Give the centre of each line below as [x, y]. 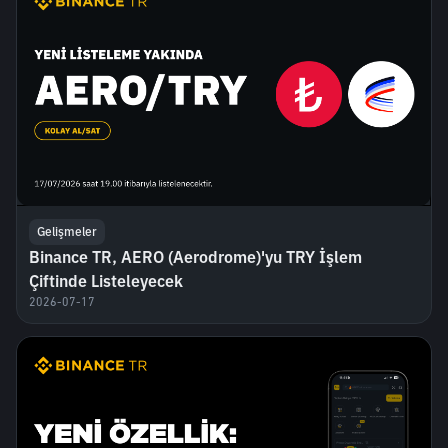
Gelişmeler [67, 231]
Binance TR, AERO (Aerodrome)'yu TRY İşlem [195, 256]
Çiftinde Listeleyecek [106, 280]
